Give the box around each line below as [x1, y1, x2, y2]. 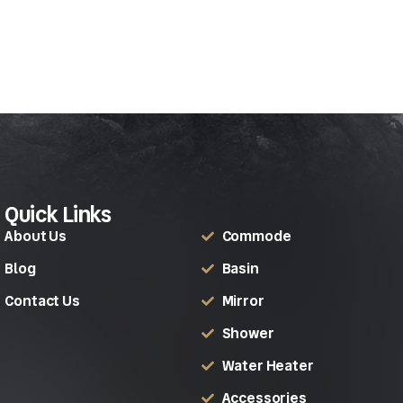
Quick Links [4, 199, 112, 231]
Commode [221, 226, 291, 247]
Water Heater [221, 355, 314, 377]
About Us [4, 226, 67, 247]
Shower [221, 323, 274, 345]
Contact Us [4, 291, 80, 312]
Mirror [221, 291, 264, 312]
